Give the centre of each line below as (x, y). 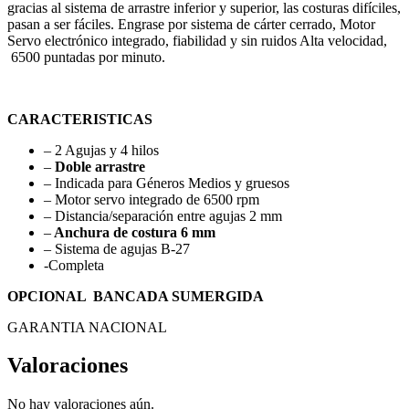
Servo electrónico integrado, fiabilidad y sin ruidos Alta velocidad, (197, 40)
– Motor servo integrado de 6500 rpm (152, 199)
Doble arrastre (100, 166)
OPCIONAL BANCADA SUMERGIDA (137, 296)
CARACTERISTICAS (80, 119)
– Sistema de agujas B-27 (117, 248)
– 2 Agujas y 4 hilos (101, 150)
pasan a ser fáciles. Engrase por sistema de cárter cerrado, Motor (191, 24)
